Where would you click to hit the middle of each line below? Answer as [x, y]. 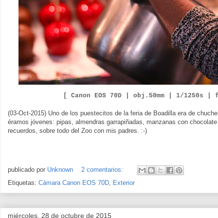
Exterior [124, 183]
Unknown [60, 170]
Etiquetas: [23, 183]
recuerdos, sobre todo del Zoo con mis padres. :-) [77, 131]
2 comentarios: [103, 170]
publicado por [27, 170]
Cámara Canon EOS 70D [74, 183]
